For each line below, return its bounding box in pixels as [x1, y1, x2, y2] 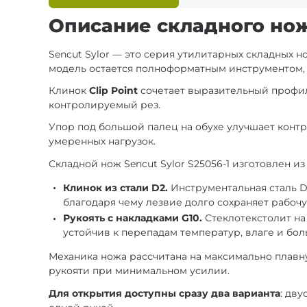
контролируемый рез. [49, 99, 161, 112]
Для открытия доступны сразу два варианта [49, 286, 281, 299]
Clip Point [89, 84, 138, 97]
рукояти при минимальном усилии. [49, 265, 230, 278]
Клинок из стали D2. [63, 181, 169, 194]
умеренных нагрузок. [49, 135, 156, 148]
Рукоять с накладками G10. [63, 212, 203, 225]
